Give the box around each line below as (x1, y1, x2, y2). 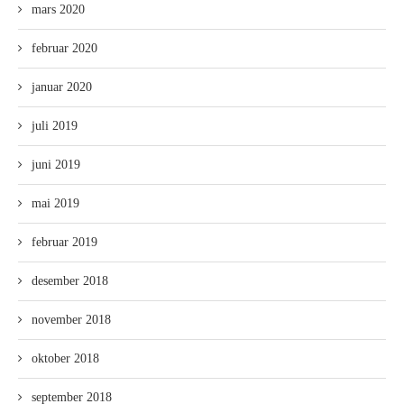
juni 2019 (32, 158, 80, 172)
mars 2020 (32, 3, 85, 17)
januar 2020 (32, 80, 92, 95)
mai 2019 (32, 197, 79, 211)
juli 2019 (32, 119, 78, 133)
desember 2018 (32, 274, 108, 289)
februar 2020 (32, 41, 97, 56)
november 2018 (32, 313, 111, 327)
